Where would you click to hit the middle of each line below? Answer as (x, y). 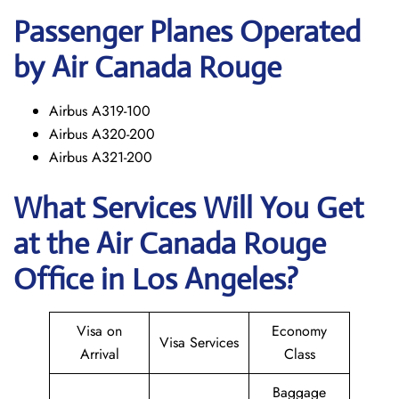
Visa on (99, 331)
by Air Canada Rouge (147, 67)
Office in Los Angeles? (156, 279)
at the (55, 244)
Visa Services (199, 342)
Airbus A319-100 (100, 111)
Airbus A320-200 (102, 134)
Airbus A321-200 (101, 157)
